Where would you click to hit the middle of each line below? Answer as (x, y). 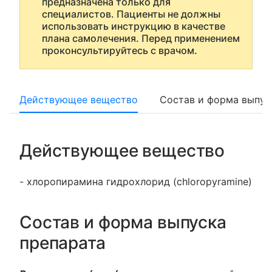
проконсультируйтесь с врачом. (120, 50)
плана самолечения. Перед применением (141, 38)
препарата (63, 243)
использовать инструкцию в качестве (134, 26)
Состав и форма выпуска (123, 222)
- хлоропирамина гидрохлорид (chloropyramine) (136, 182)
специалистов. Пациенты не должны (131, 14)
